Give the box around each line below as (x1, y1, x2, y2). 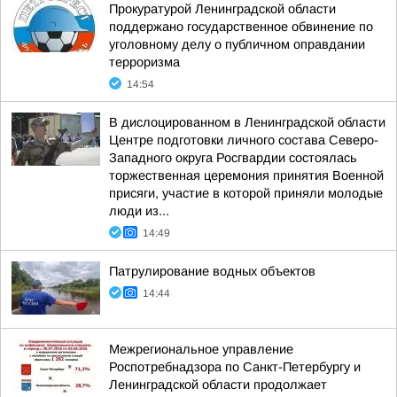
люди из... (109, 204, 169, 218)
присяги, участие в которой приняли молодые (109, 186, 383, 200)
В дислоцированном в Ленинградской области (109, 115, 385, 129)
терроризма (109, 55, 180, 69)
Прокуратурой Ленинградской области (109, 2, 336, 16)
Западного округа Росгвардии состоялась (109, 151, 357, 165)
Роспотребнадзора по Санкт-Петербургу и (109, 360, 361, 374)
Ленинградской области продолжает (109, 378, 327, 392)
